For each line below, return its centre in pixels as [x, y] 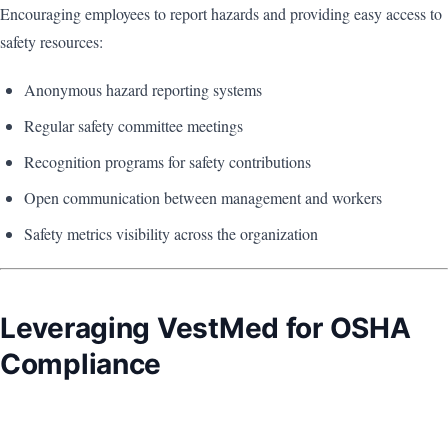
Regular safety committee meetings [133, 126]
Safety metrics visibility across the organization [171, 234]
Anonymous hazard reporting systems [143, 90]
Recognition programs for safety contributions [167, 162]
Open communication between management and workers [203, 198]
